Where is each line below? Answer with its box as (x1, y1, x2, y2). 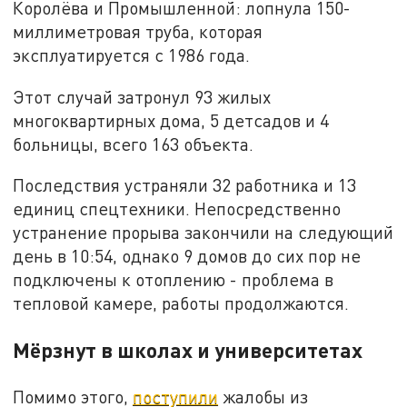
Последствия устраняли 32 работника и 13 (13, 174, 357, 196)
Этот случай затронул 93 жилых (13, 85, 272, 107)
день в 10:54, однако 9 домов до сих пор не (13, 245, 362, 267)
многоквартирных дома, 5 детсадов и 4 (13, 109, 330, 131)
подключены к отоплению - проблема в (13, 269, 334, 291)
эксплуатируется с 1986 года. (13, 44, 251, 65)
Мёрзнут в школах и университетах (13, 337, 363, 363)
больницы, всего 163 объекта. (13, 133, 254, 154)
